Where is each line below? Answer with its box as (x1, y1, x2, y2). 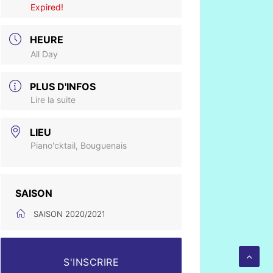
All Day (30, 49, 58, 59)
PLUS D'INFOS (30, 80, 96, 93)
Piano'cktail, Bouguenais (30, 140, 127, 151)
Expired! (30, 2, 64, 12)
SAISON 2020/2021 (34, 209, 106, 219)
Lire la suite (30, 94, 76, 105)
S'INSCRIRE (63, 256, 119, 268)
